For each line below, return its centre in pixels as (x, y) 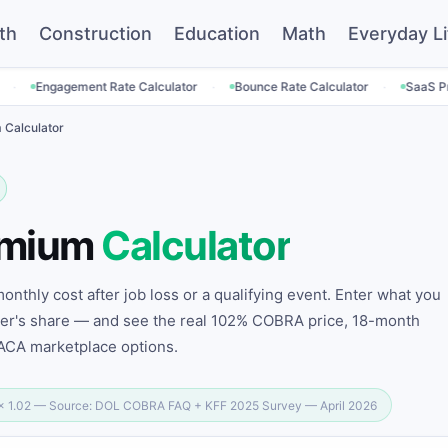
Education (217, 33)
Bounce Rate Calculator (213, 86)
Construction (95, 33)
